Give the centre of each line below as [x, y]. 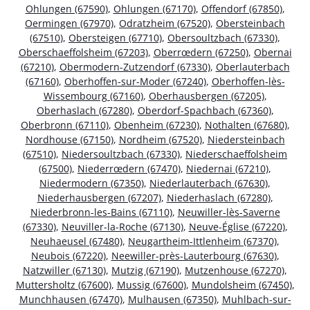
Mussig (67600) [151, 285]
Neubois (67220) [68, 256]
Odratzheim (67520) [165, 24]
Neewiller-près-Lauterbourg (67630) [194, 256]
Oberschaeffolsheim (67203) [83, 53]
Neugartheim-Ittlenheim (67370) [202, 241]
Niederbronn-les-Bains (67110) [101, 212]
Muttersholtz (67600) [63, 285]
